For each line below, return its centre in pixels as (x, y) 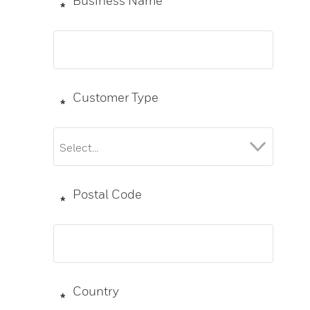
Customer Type (116, 98)
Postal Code (108, 194)
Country (96, 291)
